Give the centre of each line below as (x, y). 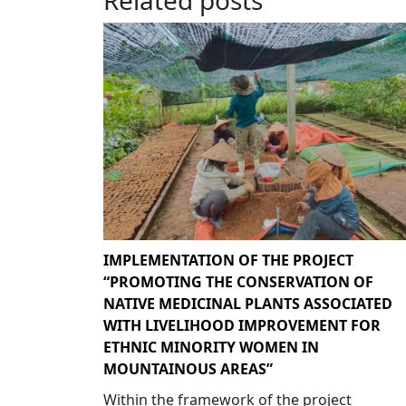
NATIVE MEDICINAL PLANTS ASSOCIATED (248, 303)
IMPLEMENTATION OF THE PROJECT (228, 260)
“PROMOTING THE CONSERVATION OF (238, 281)
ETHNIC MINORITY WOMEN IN (211, 347)
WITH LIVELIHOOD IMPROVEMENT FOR (242, 325)
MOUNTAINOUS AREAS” (188, 368)
